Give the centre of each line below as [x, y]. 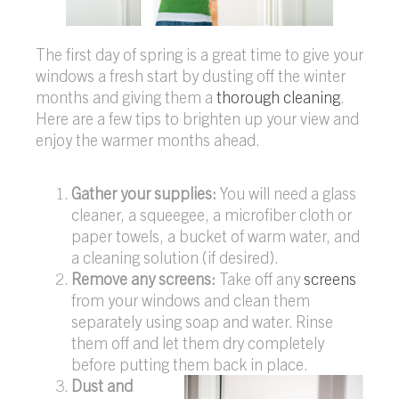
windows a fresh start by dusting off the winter [191, 76]
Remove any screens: [143, 279]
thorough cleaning [278, 97]
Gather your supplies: [144, 193]
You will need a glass [286, 193]
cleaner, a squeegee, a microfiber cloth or [212, 215]
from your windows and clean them [191, 300]
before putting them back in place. [190, 364]
